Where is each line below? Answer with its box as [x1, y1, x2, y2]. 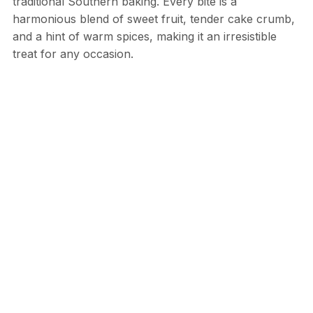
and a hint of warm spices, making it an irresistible [12, 29, 277, 43]
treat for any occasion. [12, 46, 133, 61]
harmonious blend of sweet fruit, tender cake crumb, [12, 11, 295, 26]
